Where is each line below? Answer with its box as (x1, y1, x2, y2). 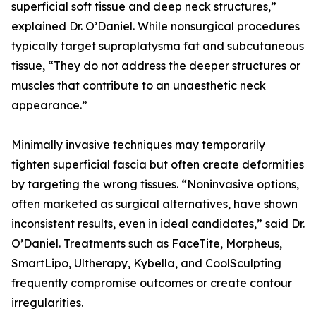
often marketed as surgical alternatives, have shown (11, 197, 298, 212)
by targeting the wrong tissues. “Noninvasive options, (11, 177, 299, 192)
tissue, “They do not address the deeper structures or (11, 59, 300, 73)
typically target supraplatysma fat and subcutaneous (11, 39, 304, 54)
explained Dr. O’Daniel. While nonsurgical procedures (11, 19, 300, 34)
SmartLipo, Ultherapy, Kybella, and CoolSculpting (11, 256, 281, 271)
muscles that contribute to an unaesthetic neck (11, 78, 266, 93)
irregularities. (11, 296, 83, 310)
